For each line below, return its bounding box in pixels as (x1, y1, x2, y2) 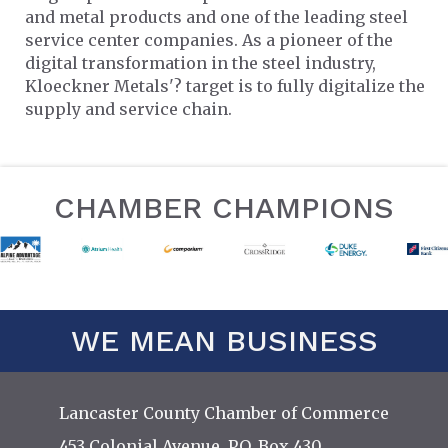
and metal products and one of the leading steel (25, 6, 408, 27)
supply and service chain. (25, 98, 232, 119)
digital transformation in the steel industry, (25, 52, 376, 73)
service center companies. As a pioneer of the (25, 29, 393, 50)
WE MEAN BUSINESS (70, 322, 378, 358)
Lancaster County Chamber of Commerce (59, 402, 389, 423)
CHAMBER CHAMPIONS (54, 189, 394, 225)
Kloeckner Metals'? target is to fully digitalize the (25, 75, 425, 96)
